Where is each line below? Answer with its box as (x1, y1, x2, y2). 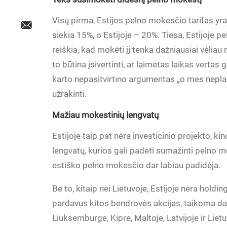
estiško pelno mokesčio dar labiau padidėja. (52, 160, 221, 170)
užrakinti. (52, 89, 87, 99)
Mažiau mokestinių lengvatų (52, 110, 159, 120)
